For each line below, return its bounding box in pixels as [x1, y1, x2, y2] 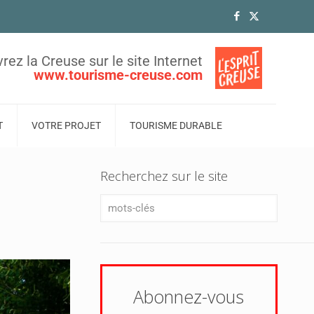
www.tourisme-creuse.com [34, 67, 203, 83]
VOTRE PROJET [32, 120, 101, 132]
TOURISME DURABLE [130, 120, 222, 132]
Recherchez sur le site [100, 168, 228, 185]
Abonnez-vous [133, 285, 245, 309]
